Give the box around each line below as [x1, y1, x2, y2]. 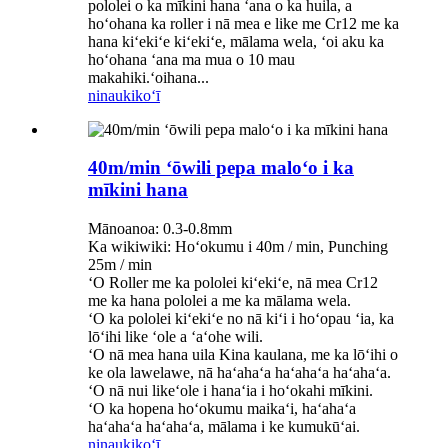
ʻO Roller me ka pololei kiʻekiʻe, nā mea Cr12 [88, 274, 378, 292]
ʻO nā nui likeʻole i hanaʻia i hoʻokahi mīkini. [88, 382, 373, 400]
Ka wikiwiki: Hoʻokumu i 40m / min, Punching [88, 238, 388, 256]
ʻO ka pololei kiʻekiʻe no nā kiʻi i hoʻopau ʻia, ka [88, 310, 394, 328]
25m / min [88, 256, 152, 274]
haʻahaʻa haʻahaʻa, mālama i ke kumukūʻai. [88, 418, 360, 436]
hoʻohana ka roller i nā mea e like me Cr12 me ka [88, 14, 399, 32]
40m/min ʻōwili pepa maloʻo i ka [88, 157, 354, 179]
